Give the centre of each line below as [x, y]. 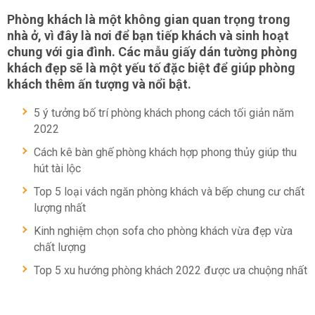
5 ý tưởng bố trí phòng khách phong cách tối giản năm [164, 113]
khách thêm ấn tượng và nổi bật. [99, 84]
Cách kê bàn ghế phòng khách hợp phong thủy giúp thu [165, 152]
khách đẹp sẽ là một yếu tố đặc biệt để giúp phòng [151, 68]
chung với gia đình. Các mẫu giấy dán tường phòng [152, 52]
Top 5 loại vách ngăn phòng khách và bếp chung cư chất [169, 192]
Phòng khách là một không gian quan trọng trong [149, 19]
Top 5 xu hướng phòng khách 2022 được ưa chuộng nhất [171, 270]
